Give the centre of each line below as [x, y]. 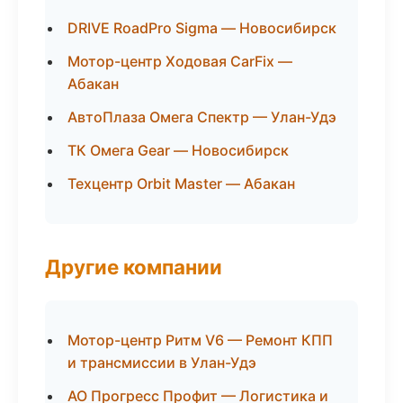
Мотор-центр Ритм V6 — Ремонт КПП [200, 340]
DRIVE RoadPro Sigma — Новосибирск [202, 28]
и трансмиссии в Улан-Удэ [162, 363]
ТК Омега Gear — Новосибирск [178, 150]
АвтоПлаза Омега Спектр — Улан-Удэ [202, 117]
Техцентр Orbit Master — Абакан [181, 184]
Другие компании [134, 267]
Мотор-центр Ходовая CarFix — [180, 61]
